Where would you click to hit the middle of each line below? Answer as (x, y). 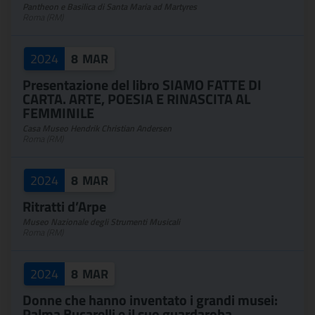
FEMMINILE (58, 113)
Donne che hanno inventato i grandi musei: (150, 300)
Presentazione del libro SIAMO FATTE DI (142, 85)
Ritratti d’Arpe (64, 206)
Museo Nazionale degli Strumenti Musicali (101, 222)
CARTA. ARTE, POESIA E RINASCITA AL (136, 99)
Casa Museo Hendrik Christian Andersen (97, 128)
